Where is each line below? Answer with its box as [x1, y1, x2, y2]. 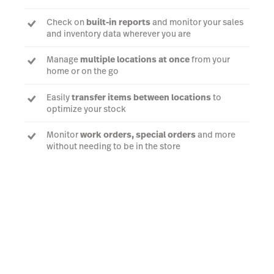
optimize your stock [46, 102, 126, 115]
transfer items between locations [72, 91, 211, 103]
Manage [46, 53, 80, 66]
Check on [46, 15, 86, 28]
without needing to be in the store [46, 140, 180, 153]
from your [190, 53, 230, 66]
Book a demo [106, 184, 168, 199]
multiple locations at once [80, 53, 190, 66]
